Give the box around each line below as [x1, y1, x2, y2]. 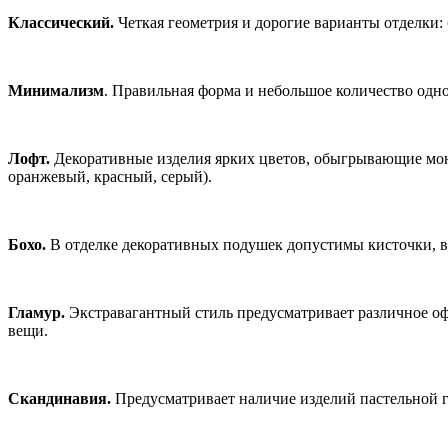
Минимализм [8, 82, 104, 100]
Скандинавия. [8, 390, 111, 408]
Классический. [8, 14, 114, 32]
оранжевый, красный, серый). [8, 168, 212, 186]
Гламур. [8, 304, 69, 322]
